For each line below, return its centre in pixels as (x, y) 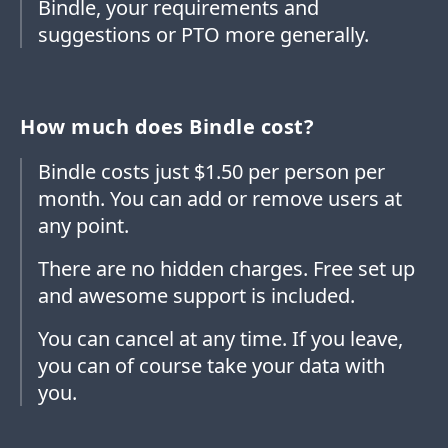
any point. (83, 226)
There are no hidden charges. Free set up (226, 269)
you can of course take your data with (211, 366)
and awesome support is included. (196, 296)
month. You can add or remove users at (220, 199)
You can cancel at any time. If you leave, (220, 339)
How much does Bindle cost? (167, 127)
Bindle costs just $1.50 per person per (211, 172)
